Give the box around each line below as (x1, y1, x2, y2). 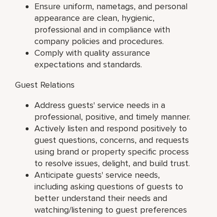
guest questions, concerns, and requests (34, 134, 189, 145)
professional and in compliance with (34, 24, 170, 35)
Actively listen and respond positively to (34, 123, 187, 134)
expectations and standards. (34, 59, 142, 70)
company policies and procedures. (34, 35, 164, 46)
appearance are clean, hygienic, (34, 12, 155, 23)
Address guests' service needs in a (34, 99, 166, 110)
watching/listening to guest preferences (34, 204, 187, 215)
